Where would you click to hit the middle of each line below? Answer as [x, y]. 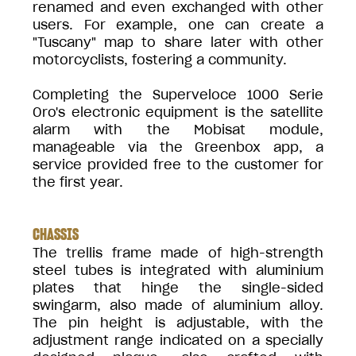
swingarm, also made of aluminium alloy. [178, 305]
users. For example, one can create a [178, 24]
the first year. [78, 182]
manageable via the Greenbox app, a [178, 147]
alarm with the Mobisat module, [178, 129]
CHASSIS [56, 234]
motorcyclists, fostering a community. [160, 59]
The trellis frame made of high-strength [178, 252]
